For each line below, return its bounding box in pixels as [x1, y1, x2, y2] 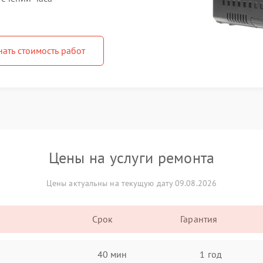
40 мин [97, 248, 127, 260]
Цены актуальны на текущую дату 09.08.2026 [46, 178, 217, 188]
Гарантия [180, 213, 218, 225]
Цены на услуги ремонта [48, 148, 215, 167]
